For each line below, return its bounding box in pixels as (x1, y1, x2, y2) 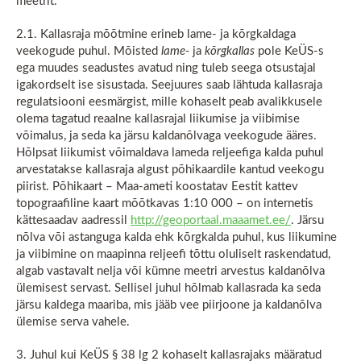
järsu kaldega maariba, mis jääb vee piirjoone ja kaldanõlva (16, 299, 322, 311)
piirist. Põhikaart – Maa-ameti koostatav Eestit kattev (16, 180, 298, 193)
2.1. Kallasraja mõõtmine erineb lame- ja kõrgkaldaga (16, 28, 296, 40)
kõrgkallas (205, 45, 255, 57)
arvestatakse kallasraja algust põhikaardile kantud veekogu (16, 164, 324, 176)
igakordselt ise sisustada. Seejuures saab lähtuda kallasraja (16, 79, 322, 91)
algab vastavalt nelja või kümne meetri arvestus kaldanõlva (16, 265, 325, 277)
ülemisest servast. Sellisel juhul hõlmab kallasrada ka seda (16, 282, 321, 294)
